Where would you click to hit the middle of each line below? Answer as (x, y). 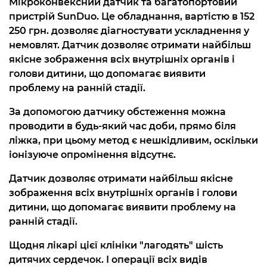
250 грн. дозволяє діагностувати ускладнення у (129, 30)
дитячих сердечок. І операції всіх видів (108, 259)
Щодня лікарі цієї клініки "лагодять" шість (116, 245)
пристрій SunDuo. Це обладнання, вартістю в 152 (132, 16)
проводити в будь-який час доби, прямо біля (122, 126)
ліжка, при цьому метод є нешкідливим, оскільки (133, 140)
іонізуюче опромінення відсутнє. (92, 154)
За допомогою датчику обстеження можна (117, 111)
